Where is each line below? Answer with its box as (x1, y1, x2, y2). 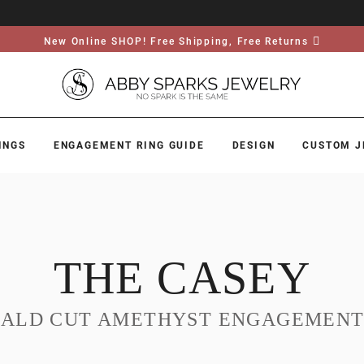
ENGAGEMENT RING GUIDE (53, 140, 205, 151)
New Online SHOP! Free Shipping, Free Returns (43, 36, 309, 47)
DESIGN (232, 140, 275, 151)
